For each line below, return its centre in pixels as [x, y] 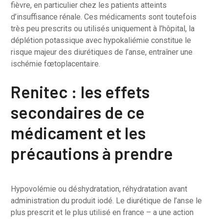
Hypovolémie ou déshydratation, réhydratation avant [99, 189]
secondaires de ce [78, 112]
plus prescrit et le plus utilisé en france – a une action [102, 212]
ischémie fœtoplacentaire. [56, 64]
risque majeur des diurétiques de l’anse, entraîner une [102, 52]
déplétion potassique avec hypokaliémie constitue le [101, 40]
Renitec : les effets [80, 92]
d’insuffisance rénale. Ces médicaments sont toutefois [104, 17]
